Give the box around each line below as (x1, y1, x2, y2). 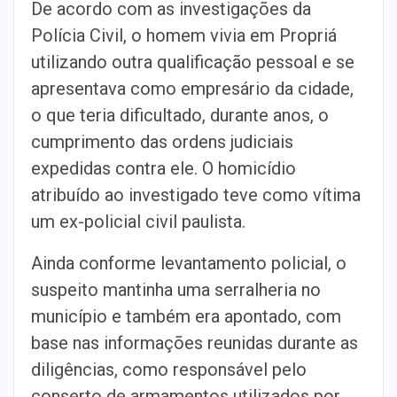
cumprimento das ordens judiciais (31, 130, 293, 152)
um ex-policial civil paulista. (31, 210, 245, 232)
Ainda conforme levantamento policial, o (31, 252, 346, 274)
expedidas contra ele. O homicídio (31, 157, 296, 179)
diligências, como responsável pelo (31, 358, 307, 380)
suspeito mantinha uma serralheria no (31, 278, 321, 300)
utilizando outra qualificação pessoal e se (31, 51, 354, 73)
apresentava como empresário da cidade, (31, 77, 354, 99)
